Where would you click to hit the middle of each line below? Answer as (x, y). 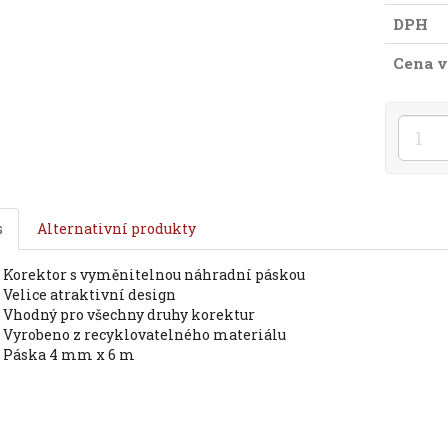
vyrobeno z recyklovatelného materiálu (149, 334)
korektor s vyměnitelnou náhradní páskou (158, 274)
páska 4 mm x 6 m (73, 354)
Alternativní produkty (116, 228)
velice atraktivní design (93, 294)
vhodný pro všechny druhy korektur (133, 314)
